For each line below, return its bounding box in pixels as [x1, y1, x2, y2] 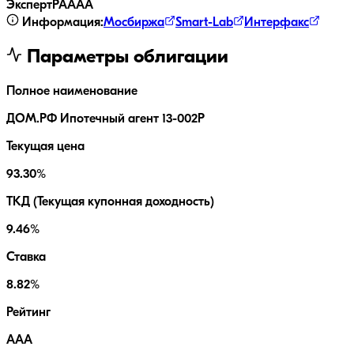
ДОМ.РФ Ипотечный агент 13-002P [6, 113, 205, 126]
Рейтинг [6, 307, 51, 320]
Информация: [19, 17, 104, 30]
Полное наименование [6, 85, 137, 99]
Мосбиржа [104, 17, 164, 30]
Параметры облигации [22, 48, 228, 68]
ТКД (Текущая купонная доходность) [6, 196, 214, 209]
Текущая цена [6, 141, 85, 154]
